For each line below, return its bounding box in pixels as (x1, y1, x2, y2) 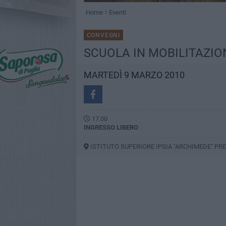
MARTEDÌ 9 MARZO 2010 (83, 70, 185, 80)
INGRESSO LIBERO (83, 124, 138, 131)
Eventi (108, 9, 126, 16)
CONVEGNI (86, 32, 120, 39)
